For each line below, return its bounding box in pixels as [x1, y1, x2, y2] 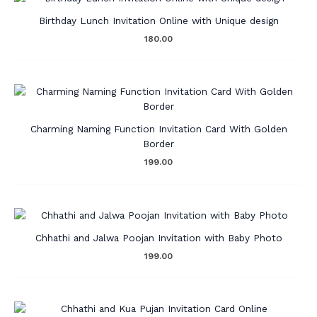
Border [143, 138, 174, 150]
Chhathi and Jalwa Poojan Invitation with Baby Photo [35, 231, 282, 243]
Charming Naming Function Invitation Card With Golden [30, 123, 287, 135]
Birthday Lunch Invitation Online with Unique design [38, 14, 279, 26]
